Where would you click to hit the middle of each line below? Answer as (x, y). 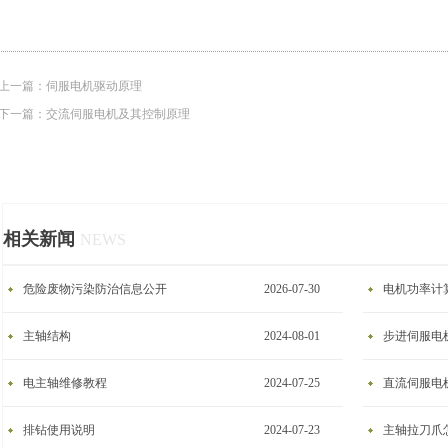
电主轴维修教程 (65, 383)
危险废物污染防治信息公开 (95, 289)
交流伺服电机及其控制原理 (118, 114)
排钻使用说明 (59, 430)
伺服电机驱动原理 (94, 86)
